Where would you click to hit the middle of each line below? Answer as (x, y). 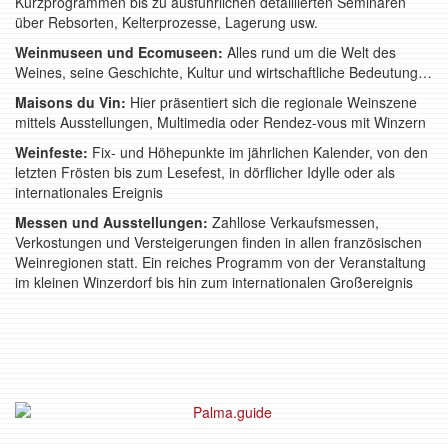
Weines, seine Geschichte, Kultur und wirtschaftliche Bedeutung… (223, 72)
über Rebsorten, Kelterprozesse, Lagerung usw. (166, 22)
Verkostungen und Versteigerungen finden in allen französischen (218, 242)
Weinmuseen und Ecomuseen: (119, 52)
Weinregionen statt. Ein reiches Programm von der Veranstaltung (220, 262)
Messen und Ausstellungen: (111, 222)
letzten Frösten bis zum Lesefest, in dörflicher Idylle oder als (205, 172)
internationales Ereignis (89, 192)
